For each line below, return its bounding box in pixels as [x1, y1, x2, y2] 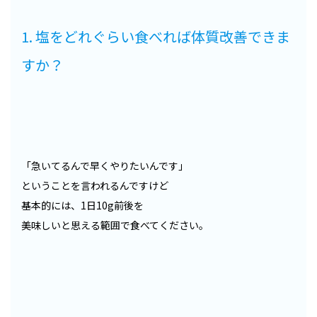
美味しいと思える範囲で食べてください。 [21, 218, 209, 233]
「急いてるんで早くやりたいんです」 [21, 158, 188, 173]
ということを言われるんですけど [21, 178, 168, 193]
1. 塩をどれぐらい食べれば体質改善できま [21, 26, 290, 47]
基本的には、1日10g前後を [21, 198, 144, 213]
